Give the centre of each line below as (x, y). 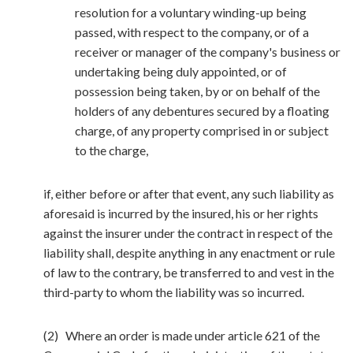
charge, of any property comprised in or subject (202, 130)
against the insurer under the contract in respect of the (188, 233)
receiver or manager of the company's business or (208, 52)
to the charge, (111, 150)
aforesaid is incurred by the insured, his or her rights (181, 213)
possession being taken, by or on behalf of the (197, 91)
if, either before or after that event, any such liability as (189, 193)
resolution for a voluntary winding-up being (191, 12)
